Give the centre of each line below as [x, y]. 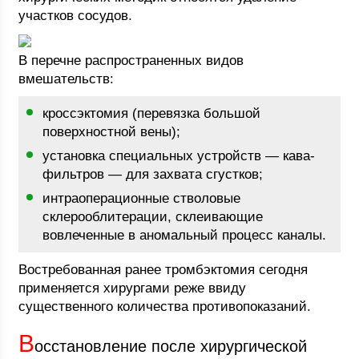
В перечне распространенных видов [131, 61]
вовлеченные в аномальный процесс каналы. [185, 235]
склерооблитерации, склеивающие [153, 217]
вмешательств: [67, 79]
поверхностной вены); [112, 132]
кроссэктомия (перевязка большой [152, 113]
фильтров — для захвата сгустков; [153, 174]
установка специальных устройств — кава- [179, 156]
